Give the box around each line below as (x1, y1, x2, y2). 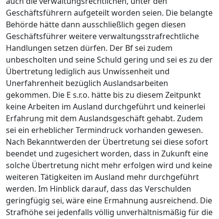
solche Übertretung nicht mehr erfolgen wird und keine (6, 160, 212, 171)
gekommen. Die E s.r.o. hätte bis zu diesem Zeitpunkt (6, 89, 201, 100)
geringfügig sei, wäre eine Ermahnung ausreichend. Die (6, 195, 212, 206)
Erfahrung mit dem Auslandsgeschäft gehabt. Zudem (6, 113, 203, 124)
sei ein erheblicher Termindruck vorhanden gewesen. (6, 125, 203, 135)
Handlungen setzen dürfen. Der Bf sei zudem (6, 43, 173, 53)
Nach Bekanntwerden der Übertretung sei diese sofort (6, 136, 208, 147)
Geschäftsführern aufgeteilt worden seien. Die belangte (6, 7, 213, 18)
